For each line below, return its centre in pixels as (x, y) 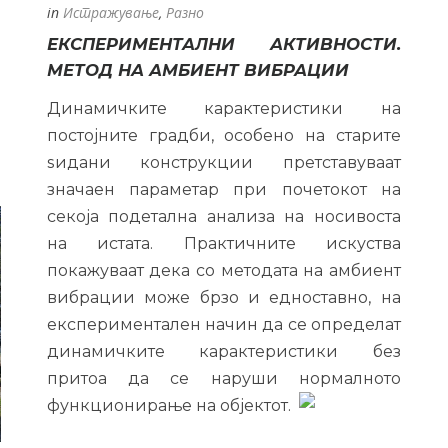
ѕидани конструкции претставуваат (223, 162)
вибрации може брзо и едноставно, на (223, 297)
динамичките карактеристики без (223, 351)
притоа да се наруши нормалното (223, 378)
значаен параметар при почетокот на (223, 189)
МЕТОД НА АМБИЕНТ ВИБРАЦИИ (197, 69)
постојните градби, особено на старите (223, 135)
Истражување (110, 12)
